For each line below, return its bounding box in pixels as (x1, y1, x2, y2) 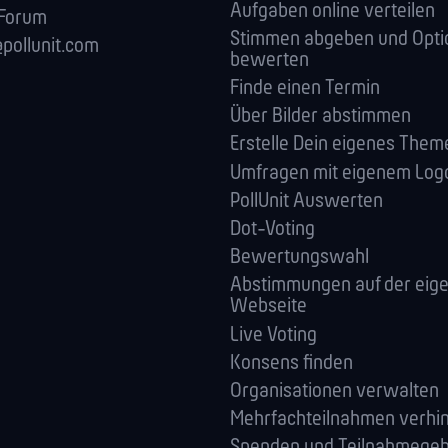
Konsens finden (230, 352, 353, 374)
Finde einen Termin (230, 78, 380, 100)
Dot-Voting (230, 219, 315, 240)
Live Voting (230, 324, 317, 346)
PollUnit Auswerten (230, 190, 383, 212)
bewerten (230, 49, 309, 71)
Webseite (230, 296, 307, 318)
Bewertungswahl (230, 247, 369, 269)
